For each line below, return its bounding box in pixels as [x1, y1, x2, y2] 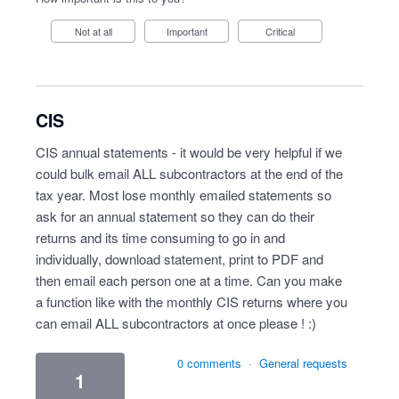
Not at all [81, 24, 112, 38]
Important [168, 24, 208, 38]
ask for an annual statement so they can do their [36, 207, 314, 225]
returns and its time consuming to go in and [36, 228, 285, 247]
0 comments [177, 354, 241, 371]
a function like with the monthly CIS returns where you [36, 292, 347, 311]
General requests [259, 354, 347, 371]
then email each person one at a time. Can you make [36, 271, 342, 289]
